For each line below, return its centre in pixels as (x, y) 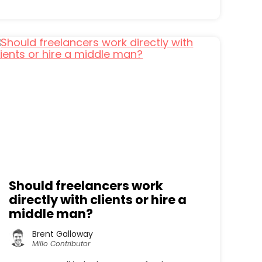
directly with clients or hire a (98, 200)
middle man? (51, 214)
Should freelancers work (86, 186)
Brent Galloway (63, 234)
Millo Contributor (61, 243)
